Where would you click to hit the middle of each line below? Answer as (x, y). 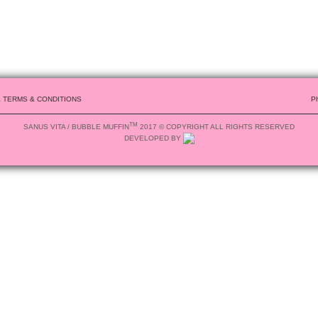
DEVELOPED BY (153, 138)
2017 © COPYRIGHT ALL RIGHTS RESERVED (216, 127)
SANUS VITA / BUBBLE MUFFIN (76, 127)
